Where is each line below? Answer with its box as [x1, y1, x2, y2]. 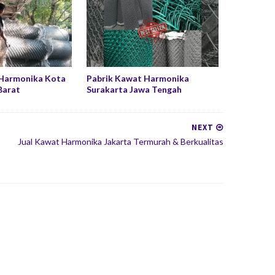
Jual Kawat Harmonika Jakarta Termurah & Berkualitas [18, 136, 223, 147]
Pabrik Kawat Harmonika [87, 73, 190, 83]
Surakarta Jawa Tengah [87, 84, 182, 95]
